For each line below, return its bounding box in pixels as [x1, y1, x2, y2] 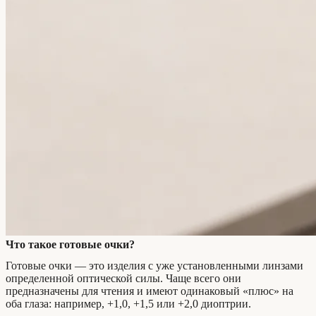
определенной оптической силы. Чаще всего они [6, 272, 241, 284]
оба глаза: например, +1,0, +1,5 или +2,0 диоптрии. [6, 297, 251, 310]
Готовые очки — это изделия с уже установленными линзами [6, 259, 303, 272]
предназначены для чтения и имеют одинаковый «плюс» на [6, 284, 293, 297]
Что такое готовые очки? [6, 238, 135, 251]
